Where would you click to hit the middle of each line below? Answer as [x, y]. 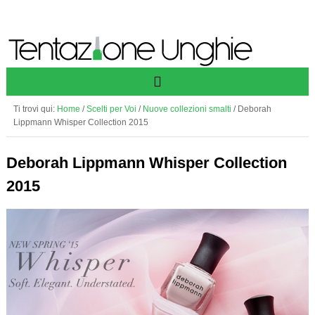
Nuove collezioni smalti [187, 109]
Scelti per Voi [111, 109]
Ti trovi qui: [35, 109]
